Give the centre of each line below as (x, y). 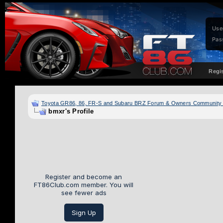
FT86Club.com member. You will (84, 185)
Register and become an (84, 177)
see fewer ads (84, 193)
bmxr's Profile (71, 111)
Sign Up (84, 212)
